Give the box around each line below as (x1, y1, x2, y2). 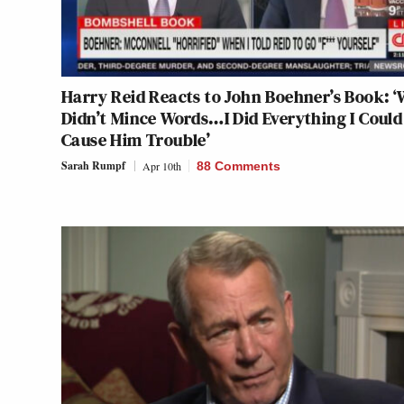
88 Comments (197, 158, 280, 173)
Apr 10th (142, 158, 181, 173)
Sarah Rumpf (61, 157, 125, 173)
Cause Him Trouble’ (61, 126, 211, 152)
